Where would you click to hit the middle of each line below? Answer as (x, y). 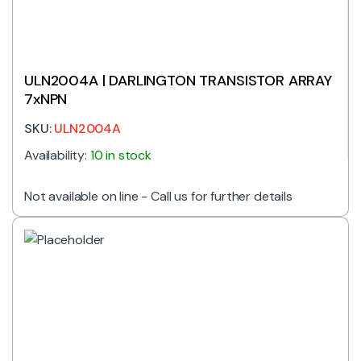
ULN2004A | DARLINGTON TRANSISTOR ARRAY (178, 80)
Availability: (57, 155)
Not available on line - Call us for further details (158, 196)
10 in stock (121, 155)
